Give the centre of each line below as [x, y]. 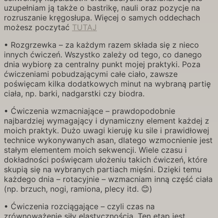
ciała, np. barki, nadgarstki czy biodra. [74, 93]
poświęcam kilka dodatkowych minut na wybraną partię [107, 84]
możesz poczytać [38, 27]
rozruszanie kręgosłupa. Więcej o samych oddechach [102, 18]
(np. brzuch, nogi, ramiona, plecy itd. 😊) [78, 189]
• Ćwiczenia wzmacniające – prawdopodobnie [90, 111]
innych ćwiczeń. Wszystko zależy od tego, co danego [103, 54]
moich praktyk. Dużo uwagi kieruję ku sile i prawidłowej [107, 130]
